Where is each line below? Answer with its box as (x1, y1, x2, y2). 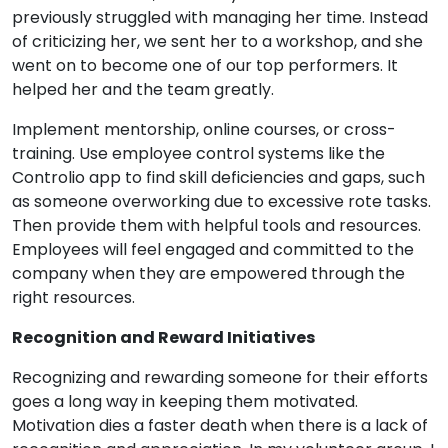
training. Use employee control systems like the (12, 142, 385, 165)
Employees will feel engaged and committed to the (12, 238, 414, 261)
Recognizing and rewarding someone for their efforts (12, 366, 428, 389)
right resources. (12, 286, 135, 309)
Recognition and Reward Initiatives (12, 326, 315, 349)
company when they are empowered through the (12, 262, 405, 285)
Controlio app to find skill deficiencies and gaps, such (12, 166, 425, 189)
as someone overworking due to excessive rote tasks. (12, 190, 431, 213)
